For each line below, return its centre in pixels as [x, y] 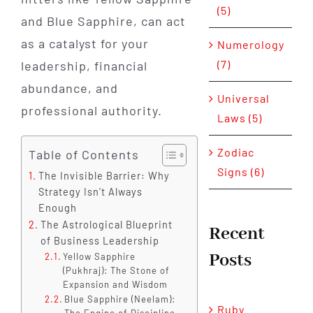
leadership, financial [84, 66]
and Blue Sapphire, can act [103, 21]
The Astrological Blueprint [106, 225]
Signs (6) [240, 172]
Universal [243, 99]
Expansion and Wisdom [116, 285]
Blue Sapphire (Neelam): [120, 299]
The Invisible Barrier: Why [104, 176]
